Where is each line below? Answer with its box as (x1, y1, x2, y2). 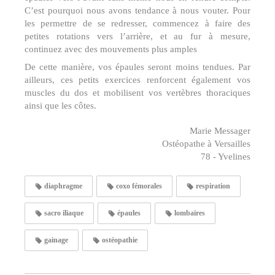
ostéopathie (100, 235, 137, 244)
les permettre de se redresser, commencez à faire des (25, 18, 250, 28)
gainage (42, 235, 68, 244)
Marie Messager (190, 125, 250, 136)
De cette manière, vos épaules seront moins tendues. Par (25, 61, 250, 72)
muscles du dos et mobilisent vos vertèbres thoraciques (25, 87, 250, 98)
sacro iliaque (42, 208, 83, 217)
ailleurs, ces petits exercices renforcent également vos (25, 74, 250, 85)
